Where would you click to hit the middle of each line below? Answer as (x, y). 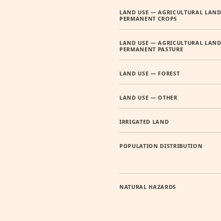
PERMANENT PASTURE (151, 49)
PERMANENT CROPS (148, 18)
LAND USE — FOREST (150, 73)
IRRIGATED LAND (144, 122)
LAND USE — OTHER (148, 97)
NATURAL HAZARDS (148, 187)
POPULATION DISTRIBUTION (161, 146)
